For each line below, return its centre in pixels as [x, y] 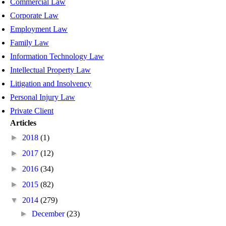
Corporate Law [34, 15]
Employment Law [39, 29]
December [49, 214]
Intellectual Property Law [50, 70]
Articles [23, 123]
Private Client [32, 111]
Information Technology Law [57, 56]
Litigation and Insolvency [51, 83]
